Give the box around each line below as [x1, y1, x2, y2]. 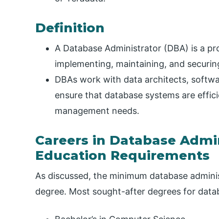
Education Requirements [35, 148, 210, 164]
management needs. [55, 106, 139, 116]
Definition [35, 20, 105, 36]
